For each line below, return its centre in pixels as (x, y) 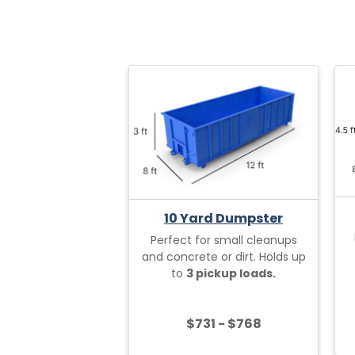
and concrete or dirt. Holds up (223, 256)
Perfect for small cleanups (223, 240)
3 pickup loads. (231, 273)
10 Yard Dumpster (223, 218)
